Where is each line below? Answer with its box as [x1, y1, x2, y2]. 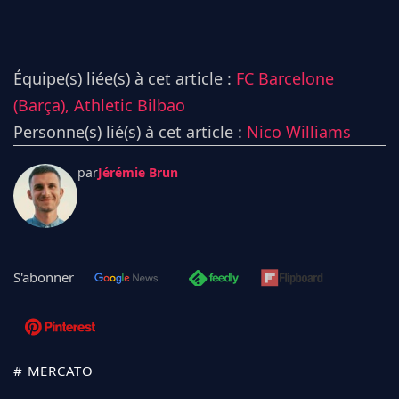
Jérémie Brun [98, 163, 178, 181]
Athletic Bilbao [74, 94, 185, 116]
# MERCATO [13, 361, 94, 379]
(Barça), [13, 94, 74, 116]
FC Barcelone [236, 67, 334, 89]
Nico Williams [247, 120, 351, 142]
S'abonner [13, 267, 74, 286]
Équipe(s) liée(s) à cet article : [13, 67, 236, 89]
